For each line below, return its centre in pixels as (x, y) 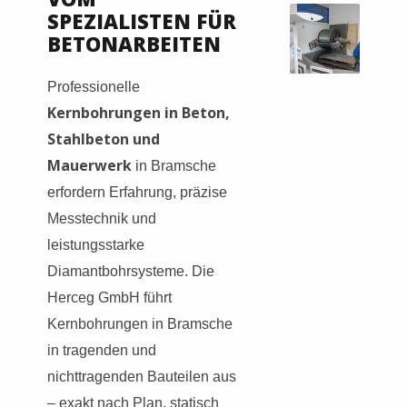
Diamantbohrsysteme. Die (131, 271)
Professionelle (94, 86)
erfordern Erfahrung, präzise (137, 192)
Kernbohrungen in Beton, (139, 112)
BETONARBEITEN (134, 43)
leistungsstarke (96, 244)
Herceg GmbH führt (109, 297)
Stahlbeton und (104, 139)
